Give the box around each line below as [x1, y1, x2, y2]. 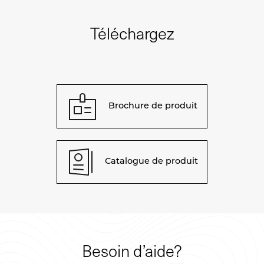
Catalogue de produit [105, 157, 199, 167]
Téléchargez [90, 22, 174, 45]
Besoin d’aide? [82, 239, 182, 262]
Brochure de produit [108, 101, 198, 111]
